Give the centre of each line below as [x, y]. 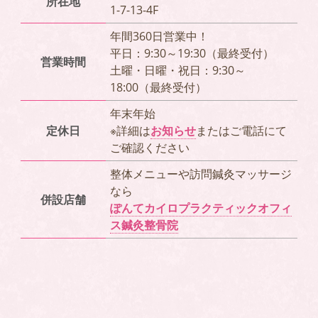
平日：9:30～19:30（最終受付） [192, 54]
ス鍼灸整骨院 [144, 225]
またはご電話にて [241, 131]
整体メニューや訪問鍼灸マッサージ [201, 174]
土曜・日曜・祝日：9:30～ [177, 71]
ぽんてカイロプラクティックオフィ [201, 208]
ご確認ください [149, 148]
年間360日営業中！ [159, 37]
